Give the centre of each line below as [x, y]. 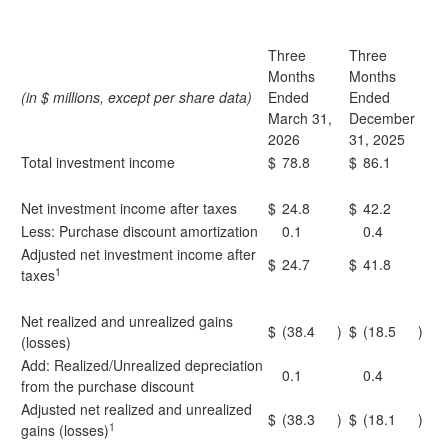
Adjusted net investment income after [138, 254]
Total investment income [98, 162]
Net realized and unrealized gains [127, 321]
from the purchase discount [107, 386]
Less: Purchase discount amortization [139, 231]
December [382, 118]
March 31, [300, 118]
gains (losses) [65, 430]
